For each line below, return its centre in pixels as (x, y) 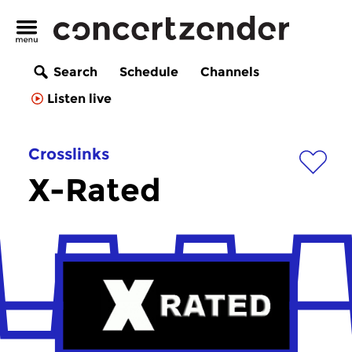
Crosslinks (69, 154)
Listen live (79, 99)
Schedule (149, 72)
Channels (230, 72)
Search (75, 72)
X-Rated (95, 190)
